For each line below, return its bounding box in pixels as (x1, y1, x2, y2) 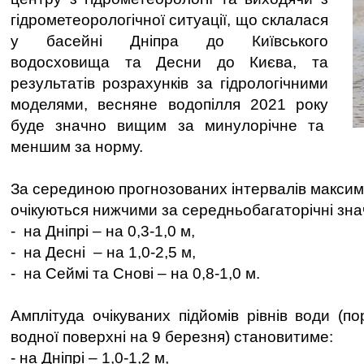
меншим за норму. (11, 138, 143, 155)
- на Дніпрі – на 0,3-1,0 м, (11, 223, 195, 240)
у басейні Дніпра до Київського (11, 32, 328, 50)
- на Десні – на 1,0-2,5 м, (11, 244, 196, 261)
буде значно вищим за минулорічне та (11, 117, 328, 134)
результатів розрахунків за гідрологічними (11, 75, 328, 92)
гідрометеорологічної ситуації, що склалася (11, 11, 328, 28)
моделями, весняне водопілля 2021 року (11, 96, 328, 113)
